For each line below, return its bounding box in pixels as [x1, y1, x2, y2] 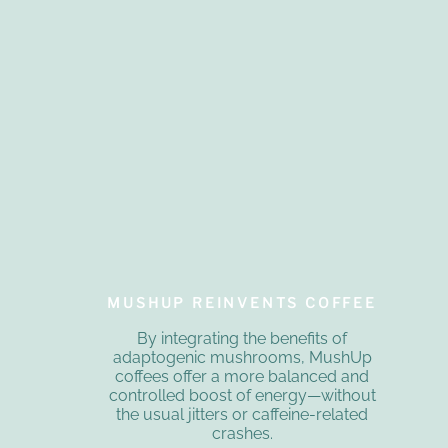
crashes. [211, 424, 273, 444]
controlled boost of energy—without [108, 386, 376, 406]
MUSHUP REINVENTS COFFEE [107, 294, 377, 312]
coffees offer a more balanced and [115, 367, 370, 387]
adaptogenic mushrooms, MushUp [112, 348, 372, 368]
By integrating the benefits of [137, 329, 348, 349]
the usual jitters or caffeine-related [116, 405, 369, 425]
